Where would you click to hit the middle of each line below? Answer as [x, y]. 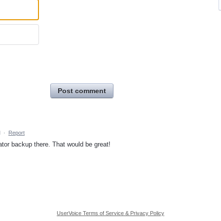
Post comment [82, 91]
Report [17, 133]
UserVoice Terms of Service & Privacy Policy [110, 213]
